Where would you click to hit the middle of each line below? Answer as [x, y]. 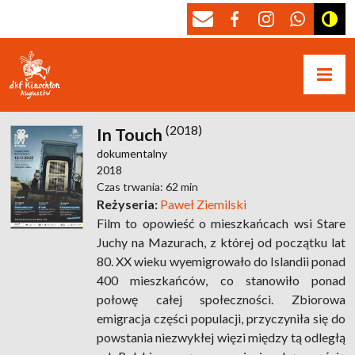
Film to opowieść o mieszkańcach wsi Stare [221, 223]
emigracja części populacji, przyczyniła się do [221, 318]
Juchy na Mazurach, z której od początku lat [221, 242]
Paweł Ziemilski [203, 204]
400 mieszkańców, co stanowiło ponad [221, 280]
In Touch [130, 134]
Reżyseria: [127, 204]
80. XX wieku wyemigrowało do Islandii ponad [221, 261]
